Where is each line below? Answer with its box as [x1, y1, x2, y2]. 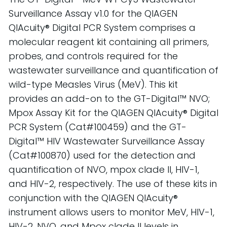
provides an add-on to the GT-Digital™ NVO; [8, 92, 210, 105]
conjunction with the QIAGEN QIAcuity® [8, 191, 178, 204]
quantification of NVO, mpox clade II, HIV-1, [8, 163, 199, 176]
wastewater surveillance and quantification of [8, 63, 218, 77]
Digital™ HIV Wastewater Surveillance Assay [8, 134, 205, 147]
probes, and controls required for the [8, 49, 178, 62]
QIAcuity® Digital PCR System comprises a [8, 21, 196, 34]
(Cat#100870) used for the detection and [8, 148, 196, 162]
